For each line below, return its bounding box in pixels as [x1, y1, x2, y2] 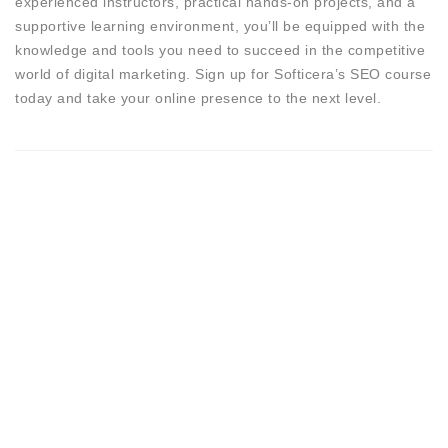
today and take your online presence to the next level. [15, 89, 381, 106]
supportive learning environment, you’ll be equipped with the [15, 17, 425, 34]
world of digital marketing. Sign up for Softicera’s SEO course [15, 65, 431, 82]
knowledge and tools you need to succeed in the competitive [15, 41, 425, 58]
